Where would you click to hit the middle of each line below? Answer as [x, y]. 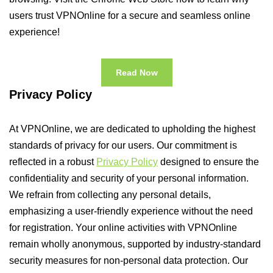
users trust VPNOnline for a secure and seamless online [130, 16]
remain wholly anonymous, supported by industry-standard [135, 244]
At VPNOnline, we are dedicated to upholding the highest [132, 129]
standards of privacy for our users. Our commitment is [123, 145]
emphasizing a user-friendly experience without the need [131, 211]
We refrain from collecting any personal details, [110, 195]
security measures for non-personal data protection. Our [129, 261]
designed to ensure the [208, 162]
